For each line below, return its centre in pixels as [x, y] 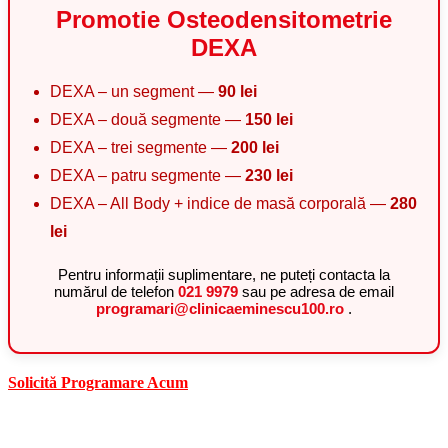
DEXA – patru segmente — [147, 175]
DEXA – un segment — [134, 91]
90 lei [237, 91]
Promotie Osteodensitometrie [224, 19]
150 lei [269, 119]
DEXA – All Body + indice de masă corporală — [220, 203]
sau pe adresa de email [318, 291]
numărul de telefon [116, 291]
